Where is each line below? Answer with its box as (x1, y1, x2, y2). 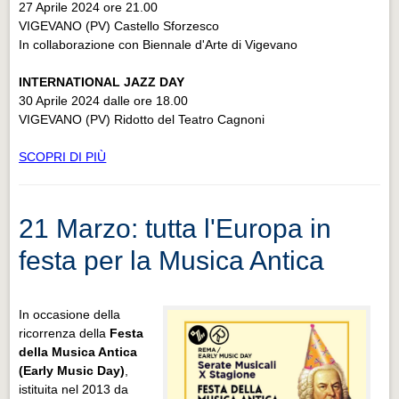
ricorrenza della (19, 325, 110, 340)
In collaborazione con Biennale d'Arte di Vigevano (19, 37, 298, 52)
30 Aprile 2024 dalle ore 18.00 (19, 93, 189, 108)
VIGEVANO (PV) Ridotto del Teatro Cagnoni (19, 111, 265, 126)
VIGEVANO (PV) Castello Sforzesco (19, 18, 220, 33)
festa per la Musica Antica (19, 245, 325, 275)
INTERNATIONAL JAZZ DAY (19, 74, 185, 89)
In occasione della (19, 306, 121, 322)
